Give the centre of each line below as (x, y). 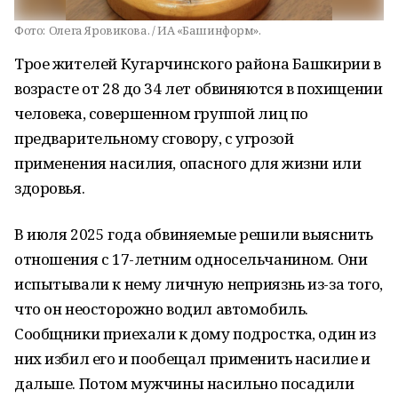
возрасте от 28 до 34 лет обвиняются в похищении (199, 88)
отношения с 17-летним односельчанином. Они (191, 259)
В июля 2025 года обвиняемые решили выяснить (194, 234)
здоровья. (50, 188)
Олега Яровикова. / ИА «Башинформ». (155, 30)
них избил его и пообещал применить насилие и (192, 358)
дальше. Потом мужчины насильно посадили (184, 383)
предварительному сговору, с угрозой (154, 138)
